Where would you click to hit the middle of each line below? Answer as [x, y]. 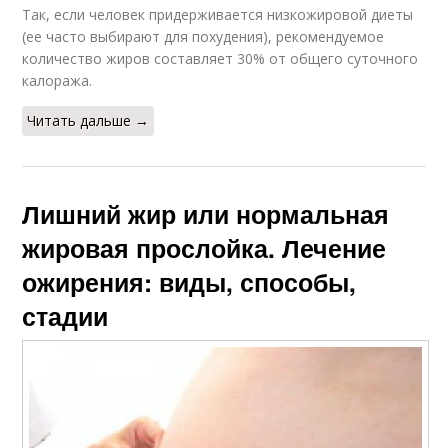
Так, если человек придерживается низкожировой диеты [218, 14]
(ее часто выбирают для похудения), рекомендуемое [203, 36]
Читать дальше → [88, 120]
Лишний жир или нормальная [206, 213]
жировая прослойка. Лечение [204, 247]
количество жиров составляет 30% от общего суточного [220, 58]
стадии [65, 315]
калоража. [57, 80]
